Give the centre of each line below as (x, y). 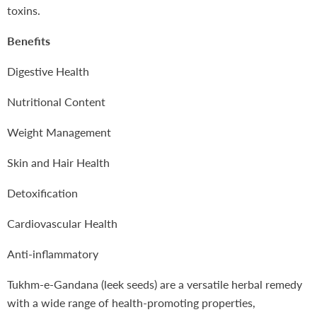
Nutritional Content (56, 102)
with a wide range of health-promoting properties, (131, 303)
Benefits (29, 41)
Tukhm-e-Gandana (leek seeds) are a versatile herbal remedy (155, 284)
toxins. (24, 11)
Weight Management (59, 132)
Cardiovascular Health (62, 224)
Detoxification (42, 193)
